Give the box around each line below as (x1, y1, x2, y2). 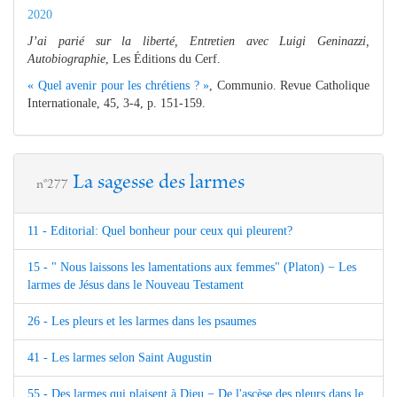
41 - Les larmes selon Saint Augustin (27, 350, 212, 364)
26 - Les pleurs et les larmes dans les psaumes (27, 314, 256, 328)
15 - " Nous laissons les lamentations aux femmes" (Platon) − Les (27, 260, 356, 274)
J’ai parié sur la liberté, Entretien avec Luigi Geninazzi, (27, 34, 370, 48)
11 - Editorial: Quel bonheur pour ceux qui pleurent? (27, 223, 292, 237)
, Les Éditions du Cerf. (105, 51, 221, 66)
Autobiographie (27, 51, 105, 66)
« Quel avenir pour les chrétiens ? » (27, 78, 210, 92)
